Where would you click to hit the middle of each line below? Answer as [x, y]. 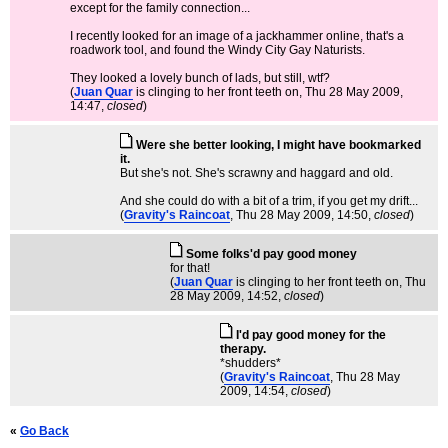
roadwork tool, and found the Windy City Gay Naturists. [217, 50]
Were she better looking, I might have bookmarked [278, 145]
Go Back [44, 431]
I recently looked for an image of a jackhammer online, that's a [237, 36]
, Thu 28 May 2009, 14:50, [302, 215]
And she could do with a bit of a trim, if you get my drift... [269, 201]
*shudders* [250, 363]
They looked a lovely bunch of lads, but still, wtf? [200, 78]
